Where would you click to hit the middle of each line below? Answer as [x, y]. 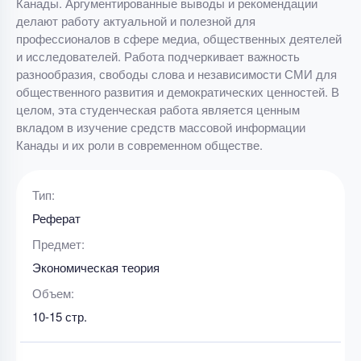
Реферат [56, 218]
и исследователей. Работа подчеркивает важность [158, 56]
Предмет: [58, 244]
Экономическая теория [96, 267]
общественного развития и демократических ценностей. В [178, 91]
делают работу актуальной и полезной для [136, 21]
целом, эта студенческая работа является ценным [158, 109]
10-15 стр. [60, 316]
